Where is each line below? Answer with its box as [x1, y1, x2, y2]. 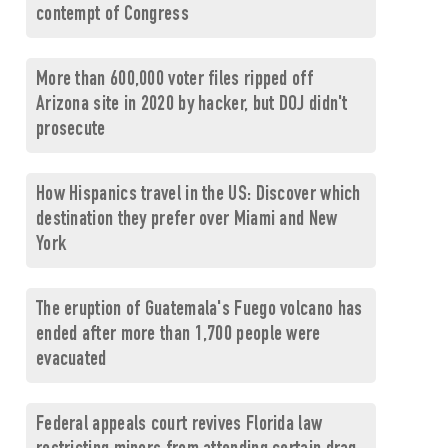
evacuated [35, 350, 107, 371]
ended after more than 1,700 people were [35, 325, 321, 346]
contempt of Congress [35, 5, 189, 26]
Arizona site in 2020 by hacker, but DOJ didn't [35, 95, 348, 116]
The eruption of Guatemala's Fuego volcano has [35, 300, 363, 321]
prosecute [35, 120, 106, 141]
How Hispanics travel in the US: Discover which [35, 185, 361, 206]
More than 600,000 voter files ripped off [35, 70, 313, 91]
